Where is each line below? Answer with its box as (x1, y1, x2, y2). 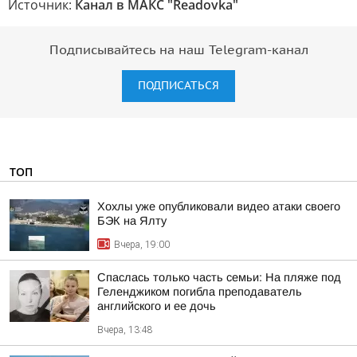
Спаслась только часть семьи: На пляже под (97, 271, 341, 284)
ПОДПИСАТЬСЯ (138, 79, 219, 92)
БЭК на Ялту (97, 214, 167, 227)
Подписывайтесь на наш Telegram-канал (49, 43, 308, 57)
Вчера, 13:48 (97, 324, 153, 335)
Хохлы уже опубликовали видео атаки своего (97, 200, 340, 213)
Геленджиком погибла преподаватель (97, 285, 302, 298)
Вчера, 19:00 (114, 239, 170, 250)
